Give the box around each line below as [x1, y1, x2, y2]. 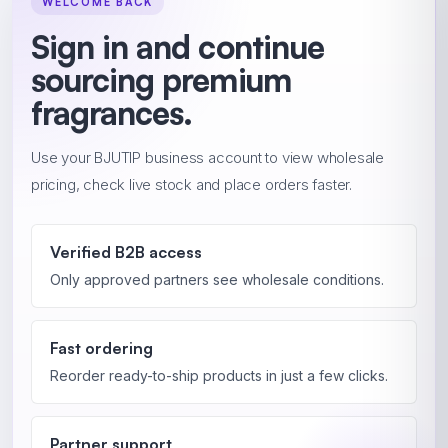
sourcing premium [31, 60, 291, 100]
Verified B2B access [50, 242, 202, 262]
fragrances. [31, 93, 193, 133]
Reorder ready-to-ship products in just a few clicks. [50, 367, 388, 384]
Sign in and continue [31, 27, 324, 67]
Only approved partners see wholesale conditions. [50, 271, 384, 288]
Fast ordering [50, 338, 153, 358]
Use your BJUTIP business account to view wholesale [31, 148, 384, 167]
